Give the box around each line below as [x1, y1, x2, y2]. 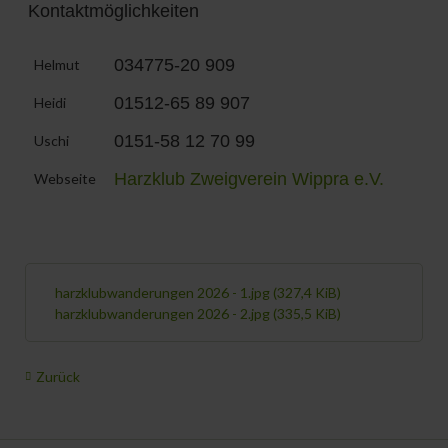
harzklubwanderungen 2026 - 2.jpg [55, 304, 274, 322]
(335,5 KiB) [273, 304, 342, 322]
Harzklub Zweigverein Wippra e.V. [113, 168, 384, 189]
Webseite [33, 169, 96, 187]
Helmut [33, 55, 80, 73]
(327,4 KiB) [273, 283, 342, 301]
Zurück [36, 367, 81, 385]
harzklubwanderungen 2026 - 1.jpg [55, 283, 274, 301]
